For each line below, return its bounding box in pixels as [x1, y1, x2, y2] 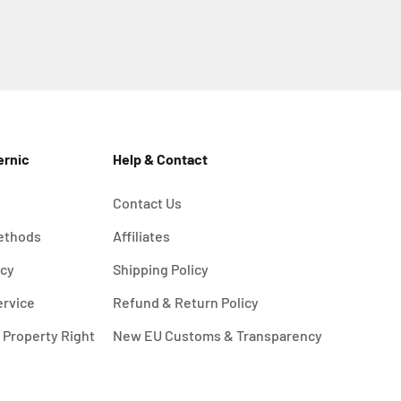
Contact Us [112, 194, 182, 212]
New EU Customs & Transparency [112, 327, 322, 345]
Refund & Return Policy [112, 294, 259, 311]
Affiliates [112, 227, 170, 245]
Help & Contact [112, 150, 208, 168]
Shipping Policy [112, 260, 209, 278]
